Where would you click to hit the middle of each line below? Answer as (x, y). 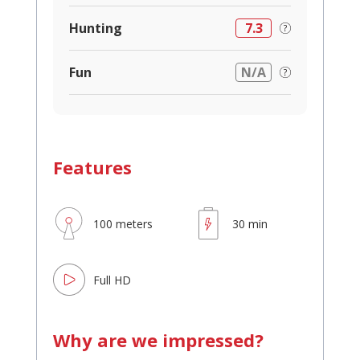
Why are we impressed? (158, 340)
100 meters (123, 223)
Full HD (112, 280)
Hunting (96, 29)
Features (92, 168)
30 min (250, 223)
